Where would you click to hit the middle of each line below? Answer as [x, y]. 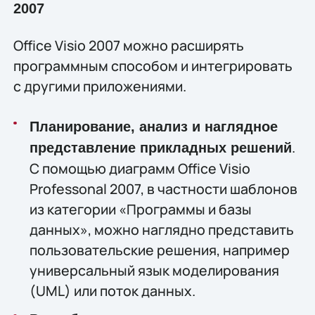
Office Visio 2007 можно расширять [128, 45]
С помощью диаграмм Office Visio [140, 168]
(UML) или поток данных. [112, 290]
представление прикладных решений [160, 147]
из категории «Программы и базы [140, 209]
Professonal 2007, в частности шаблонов [163, 188]
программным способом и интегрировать [153, 65]
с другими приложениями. [99, 86]
